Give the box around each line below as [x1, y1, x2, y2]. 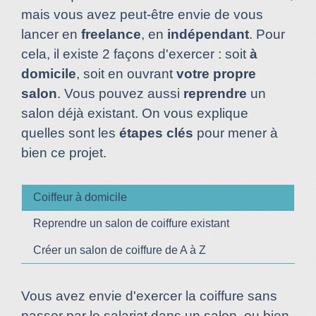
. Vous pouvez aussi [57, 86, 183, 101]
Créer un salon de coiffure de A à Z [33, 243, 206, 256]
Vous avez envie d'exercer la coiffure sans [21, 288, 277, 304]
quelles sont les [21, 126, 119, 140]
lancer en [21, 27, 81, 42]
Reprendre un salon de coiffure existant [33, 217, 229, 230]
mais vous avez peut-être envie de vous [21, 7, 263, 22]
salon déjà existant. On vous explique [21, 106, 248, 121]
